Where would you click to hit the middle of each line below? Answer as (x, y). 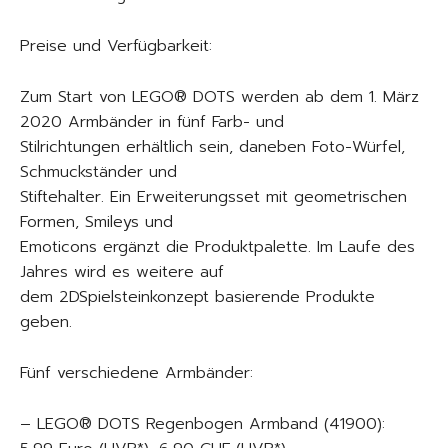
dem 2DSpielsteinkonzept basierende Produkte (197, 297)
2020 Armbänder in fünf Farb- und (152, 122)
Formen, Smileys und (96, 222)
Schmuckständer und (98, 172)
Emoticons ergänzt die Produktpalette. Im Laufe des (217, 247)
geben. (46, 322)
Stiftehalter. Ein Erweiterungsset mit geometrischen (213, 197)
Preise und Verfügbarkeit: (116, 46)
